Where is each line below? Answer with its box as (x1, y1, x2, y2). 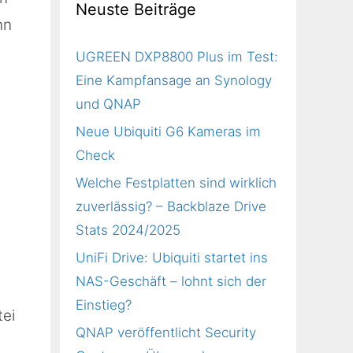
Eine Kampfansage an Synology (76, 72, 272, 88)
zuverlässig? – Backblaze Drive (76, 199, 266, 214)
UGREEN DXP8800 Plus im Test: (76, 49, 278, 65)
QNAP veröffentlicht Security (76, 325, 256, 340)
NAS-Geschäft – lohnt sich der (76, 273, 266, 289)
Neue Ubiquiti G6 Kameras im (76, 124, 261, 139)
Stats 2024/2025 (76, 222, 180, 238)
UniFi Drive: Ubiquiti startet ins (76, 250, 268, 266)
